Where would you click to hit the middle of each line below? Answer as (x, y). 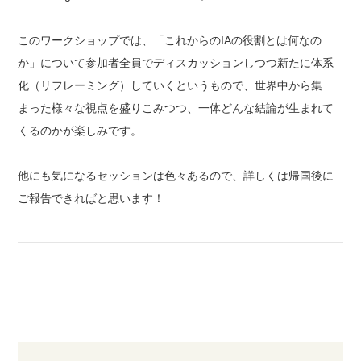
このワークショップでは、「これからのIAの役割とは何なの (170, 40)
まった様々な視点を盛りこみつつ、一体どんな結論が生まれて (176, 108)
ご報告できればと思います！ (91, 198)
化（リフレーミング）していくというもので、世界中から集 (170, 85)
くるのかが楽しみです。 (80, 130)
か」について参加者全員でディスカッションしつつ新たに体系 (176, 62)
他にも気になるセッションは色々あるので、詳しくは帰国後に (176, 175)
